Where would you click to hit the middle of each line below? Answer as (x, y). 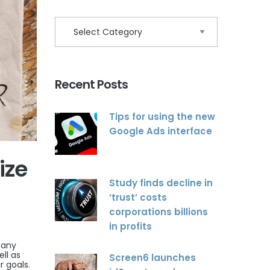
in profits (130, 227)
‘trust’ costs (138, 198)
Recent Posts (91, 85)
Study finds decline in (161, 183)
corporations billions (159, 212)
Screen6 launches (152, 258)
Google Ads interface (161, 131)
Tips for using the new (162, 117)
